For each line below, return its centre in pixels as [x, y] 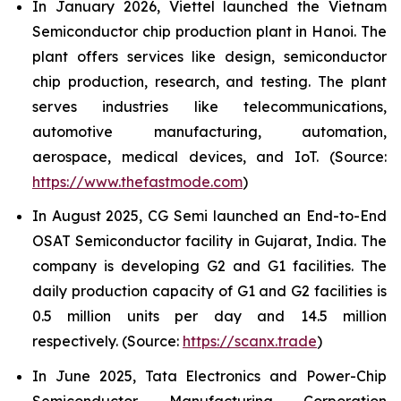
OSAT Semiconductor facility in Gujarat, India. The [209, 241]
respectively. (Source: [107, 341]
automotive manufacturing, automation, [209, 131]
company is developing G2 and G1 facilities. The [209, 266]
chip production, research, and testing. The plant [209, 81]
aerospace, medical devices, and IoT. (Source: [209, 156]
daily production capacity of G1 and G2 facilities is [209, 291]
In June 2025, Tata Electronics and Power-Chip [209, 376]
